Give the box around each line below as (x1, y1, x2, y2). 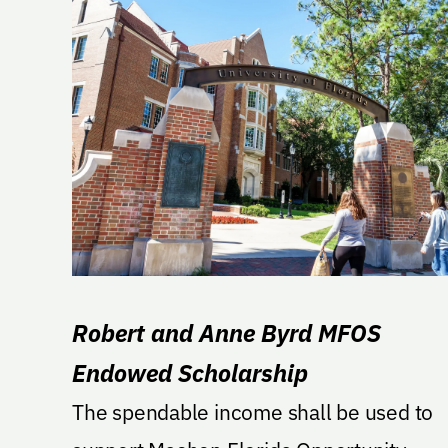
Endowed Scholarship (72, 357, 308, 390)
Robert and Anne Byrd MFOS (72, 317, 381, 350)
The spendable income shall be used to (72, 398, 434, 427)
